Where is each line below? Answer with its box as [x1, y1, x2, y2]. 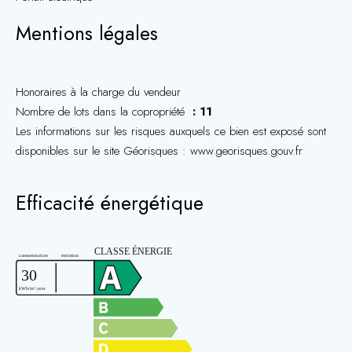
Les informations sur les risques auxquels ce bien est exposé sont [16, 123, 326, 140]
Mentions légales [16, 19, 158, 47]
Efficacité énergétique [16, 189, 203, 217]
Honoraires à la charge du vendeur [16, 83, 181, 101]
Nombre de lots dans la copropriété [16, 103, 189, 120]
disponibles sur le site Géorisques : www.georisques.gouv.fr [16, 142, 302, 159]
